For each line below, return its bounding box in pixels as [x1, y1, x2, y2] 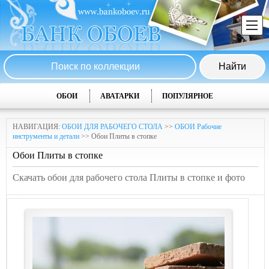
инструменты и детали [13, 132, 79, 141]
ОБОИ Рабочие [175, 122, 222, 131]
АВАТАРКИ [100, 92, 139, 100]
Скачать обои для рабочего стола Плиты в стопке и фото [13, 172, 245, 183]
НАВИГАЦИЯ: [13, 122, 62, 131]
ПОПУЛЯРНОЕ [162, 92, 213, 100]
